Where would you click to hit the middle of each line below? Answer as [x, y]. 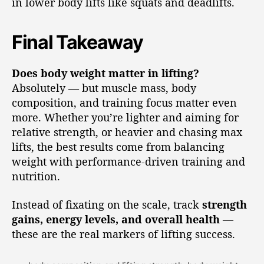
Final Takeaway [77, 42]
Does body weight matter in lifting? [105, 73]
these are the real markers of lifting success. [123, 234]
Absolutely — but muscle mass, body [104, 88]
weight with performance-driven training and [128, 162]
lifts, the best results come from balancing [118, 147]
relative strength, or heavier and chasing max [127, 132]
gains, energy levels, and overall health [116, 219]
